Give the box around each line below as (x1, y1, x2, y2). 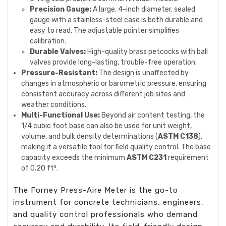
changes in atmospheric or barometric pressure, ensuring (21, 79, 207, 88)
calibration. (29, 37, 66, 45)
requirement (166, 153, 209, 162)
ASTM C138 (158, 132, 199, 141)
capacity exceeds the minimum (21, 153, 127, 162)
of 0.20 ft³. (21, 164, 59, 173)
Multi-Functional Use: (21, 111, 100, 120)
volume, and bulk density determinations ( (21, 132, 158, 141)
